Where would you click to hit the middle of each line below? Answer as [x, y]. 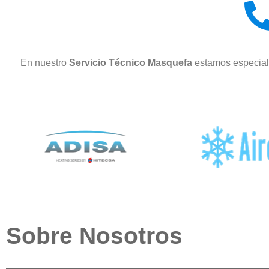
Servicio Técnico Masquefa [132, 62]
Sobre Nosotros [94, 235]
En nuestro [45, 62]
